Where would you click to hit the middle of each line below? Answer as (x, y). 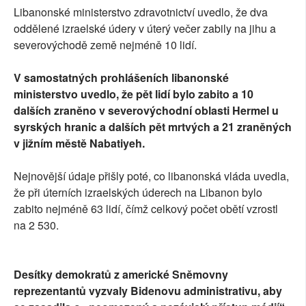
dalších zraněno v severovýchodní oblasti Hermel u (146, 111)
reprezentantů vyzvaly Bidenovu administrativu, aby (148, 291)
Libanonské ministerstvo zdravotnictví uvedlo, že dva (141, 12)
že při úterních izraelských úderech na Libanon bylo (138, 193)
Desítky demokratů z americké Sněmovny (121, 275)
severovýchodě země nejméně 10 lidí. (105, 45)
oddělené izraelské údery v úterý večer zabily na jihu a (145, 29)
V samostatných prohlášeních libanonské (121, 78)
